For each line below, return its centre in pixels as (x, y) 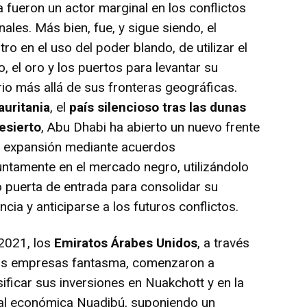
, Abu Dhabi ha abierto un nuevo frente (151, 127)
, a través (224, 243)
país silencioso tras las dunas (158, 107)
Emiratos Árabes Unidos (124, 243)
